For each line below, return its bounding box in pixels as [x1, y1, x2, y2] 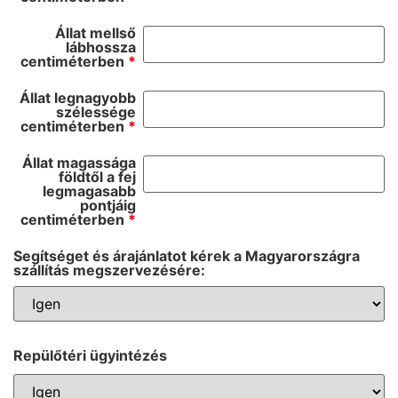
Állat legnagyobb [19, 88, 136, 107]
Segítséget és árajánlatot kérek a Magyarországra [13, 246, 360, 265]
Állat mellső [54, 23, 136, 42]
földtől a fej [58, 167, 136, 186]
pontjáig [79, 195, 136, 214]
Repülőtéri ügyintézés [13, 346, 167, 365]
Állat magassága [21, 153, 136, 171]
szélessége [55, 102, 136, 121]
